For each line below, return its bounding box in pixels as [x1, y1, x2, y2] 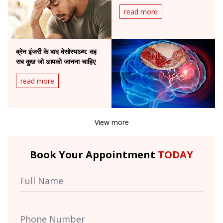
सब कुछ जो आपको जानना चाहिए [16, 56, 96, 66]
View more [94, 117, 129, 127]
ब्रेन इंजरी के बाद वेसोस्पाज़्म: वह [16, 46, 97, 56]
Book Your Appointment [30, 147, 158, 161]
